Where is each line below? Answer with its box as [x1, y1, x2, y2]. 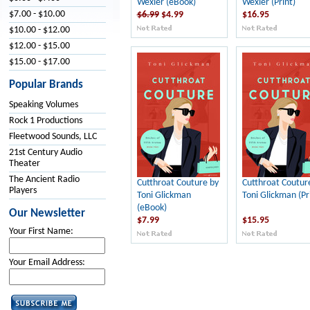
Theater [8, 159, 40, 168]
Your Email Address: [8, 258, 85, 267]
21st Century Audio [8, 148, 82, 157]
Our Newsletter [8, 208, 85, 219]
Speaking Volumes [8, 100, 78, 109]
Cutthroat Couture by [136, 178, 219, 188]
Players [8, 186, 37, 195]
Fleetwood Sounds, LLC [8, 132, 97, 141]
